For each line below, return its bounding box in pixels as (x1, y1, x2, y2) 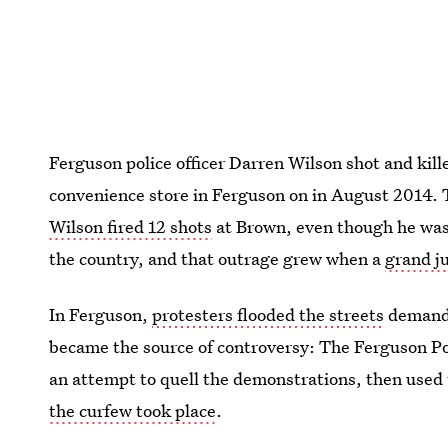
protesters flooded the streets (152, 302, 385, 326)
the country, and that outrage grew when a (49, 246, 386, 270)
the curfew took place (49, 398, 217, 422)
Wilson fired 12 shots (49, 214, 213, 238)
